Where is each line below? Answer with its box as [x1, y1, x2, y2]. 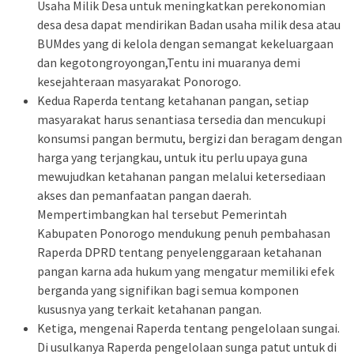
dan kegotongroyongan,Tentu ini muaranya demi [37, 54, 300, 70]
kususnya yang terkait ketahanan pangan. [37, 300, 262, 317]
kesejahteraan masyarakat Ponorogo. [37, 73, 241, 89]
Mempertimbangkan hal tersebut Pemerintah [37, 205, 287, 222]
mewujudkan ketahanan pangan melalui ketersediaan [37, 168, 326, 184]
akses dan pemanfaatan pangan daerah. [37, 186, 251, 203]
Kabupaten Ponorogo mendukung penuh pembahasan [37, 224, 330, 241]
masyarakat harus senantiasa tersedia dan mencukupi [37, 111, 326, 127]
